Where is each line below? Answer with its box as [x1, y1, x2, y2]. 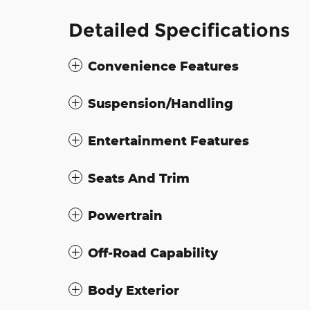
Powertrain [88, 208, 163, 224]
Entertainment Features [88, 133, 249, 149]
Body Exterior [88, 282, 179, 298]
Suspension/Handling [88, 95, 233, 111]
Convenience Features [88, 58, 239, 74]
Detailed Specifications [69, 19, 290, 42]
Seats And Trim [88, 170, 190, 186]
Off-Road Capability [88, 245, 218, 261]
